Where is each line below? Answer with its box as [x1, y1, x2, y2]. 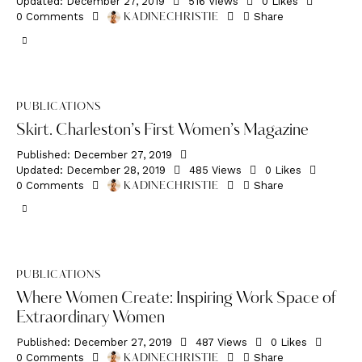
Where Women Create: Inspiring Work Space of [16, 290, 335, 307]
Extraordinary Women [16, 309, 165, 326]
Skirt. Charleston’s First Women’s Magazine [16, 122, 309, 139]
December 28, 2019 [65, 163, 166, 176]
